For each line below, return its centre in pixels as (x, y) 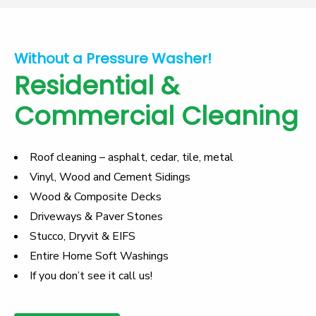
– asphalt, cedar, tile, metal (165, 157)
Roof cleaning (63, 157)
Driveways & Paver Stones (96, 216)
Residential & (97, 85)
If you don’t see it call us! (91, 275)
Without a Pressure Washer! (113, 58)
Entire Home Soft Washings (99, 256)
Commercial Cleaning (156, 116)
